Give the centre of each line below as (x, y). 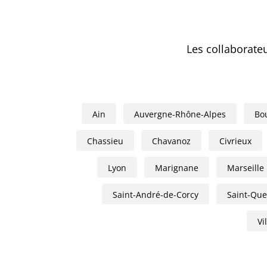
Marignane (177, 168)
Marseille (246, 168)
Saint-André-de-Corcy (155, 195)
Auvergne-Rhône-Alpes (180, 114)
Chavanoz (171, 141)
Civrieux (235, 141)
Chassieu (105, 141)
